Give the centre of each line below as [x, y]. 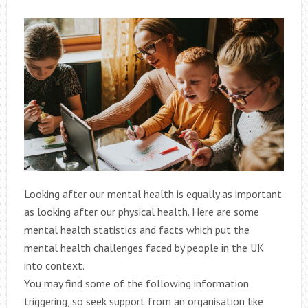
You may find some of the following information [136, 284]
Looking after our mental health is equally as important [153, 194]
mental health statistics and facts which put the [136, 230]
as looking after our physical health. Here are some [141, 212]
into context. [54, 266]
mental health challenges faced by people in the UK [144, 248]
